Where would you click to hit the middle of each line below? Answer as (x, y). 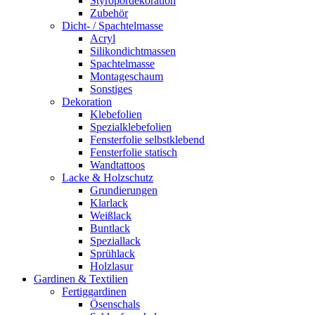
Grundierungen (124, 190)
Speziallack (115, 241)
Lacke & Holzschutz (108, 178)
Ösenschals (115, 304)
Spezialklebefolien (131, 127)
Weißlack (111, 216)
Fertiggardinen (94, 291)
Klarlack (109, 203)
